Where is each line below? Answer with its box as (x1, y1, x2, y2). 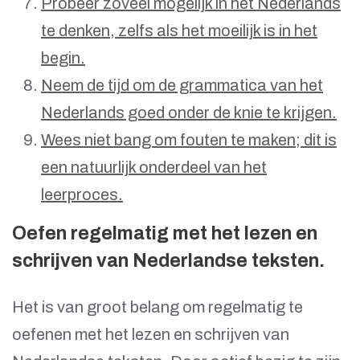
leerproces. (41, 186, 123, 204)
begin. (41, 49, 85, 67)
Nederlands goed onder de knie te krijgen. (41, 104, 337, 122)
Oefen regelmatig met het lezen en (12, 223, 317, 244)
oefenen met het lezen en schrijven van (12, 325, 289, 344)
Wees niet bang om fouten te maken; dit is (41, 131, 337, 149)
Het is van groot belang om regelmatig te (12, 298, 303, 317)
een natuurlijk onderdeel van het (41, 158, 267, 177)
